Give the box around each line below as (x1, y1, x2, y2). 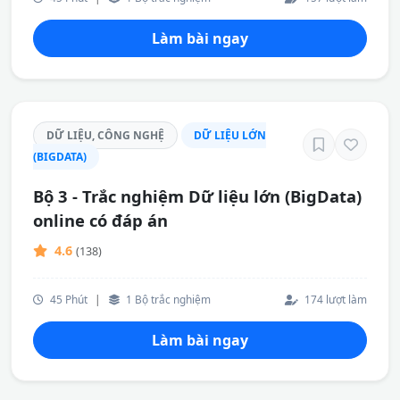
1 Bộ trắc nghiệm (123, 292, 211, 306)
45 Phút (47, 292, 87, 306)
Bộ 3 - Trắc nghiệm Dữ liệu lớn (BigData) (33, 185, 362, 207)
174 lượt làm (302, 292, 367, 306)
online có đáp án (33, 209, 168, 231)
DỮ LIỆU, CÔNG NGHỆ (46, 128, 164, 143)
